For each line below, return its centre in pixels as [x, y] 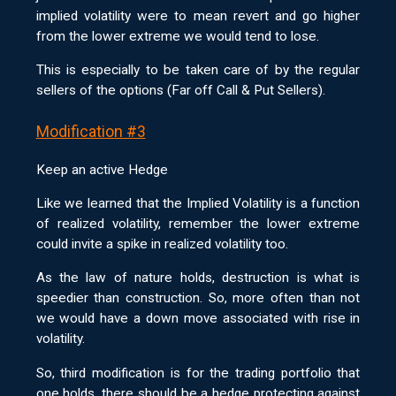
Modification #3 [91, 132]
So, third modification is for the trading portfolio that [198, 373]
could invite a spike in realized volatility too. [162, 244]
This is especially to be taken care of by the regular [198, 70]
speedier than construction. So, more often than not [198, 298]
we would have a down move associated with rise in [198, 319]
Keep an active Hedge [102, 169]
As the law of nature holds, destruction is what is [198, 278]
